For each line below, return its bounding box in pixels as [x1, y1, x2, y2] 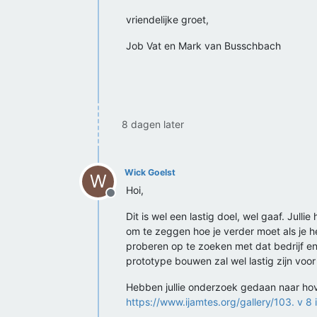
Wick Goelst [125, 167, 175, 178]
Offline [110, 193, 145, 207]
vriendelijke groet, [126, 13, 209, 25]
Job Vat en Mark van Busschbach [126, 40, 281, 52]
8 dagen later [122, 118, 184, 130]
